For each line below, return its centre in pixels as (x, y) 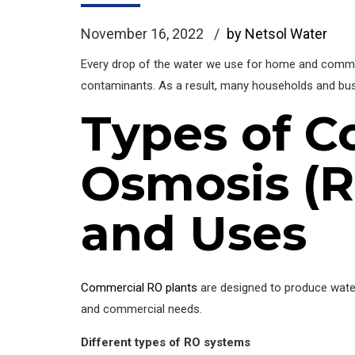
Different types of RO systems (166, 342)
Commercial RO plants (139, 287)
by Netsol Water (277, 33)
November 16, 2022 (142, 33)
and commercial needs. (141, 309)
